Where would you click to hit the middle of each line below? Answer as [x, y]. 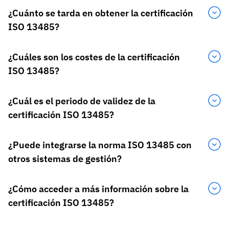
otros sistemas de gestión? [65, 159]
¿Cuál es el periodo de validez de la [82, 101]
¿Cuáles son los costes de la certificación [94, 57]
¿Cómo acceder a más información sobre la [98, 189]
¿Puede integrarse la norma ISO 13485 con [100, 145]
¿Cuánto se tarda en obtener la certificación [101, 13]
